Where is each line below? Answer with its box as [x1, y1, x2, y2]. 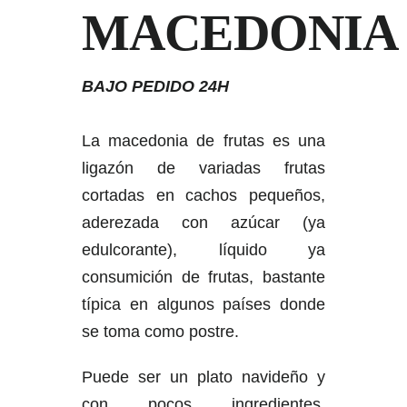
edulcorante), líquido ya [81, 241, 326, 259]
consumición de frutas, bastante [81, 268, 326, 286]
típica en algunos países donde [81, 295, 326, 313]
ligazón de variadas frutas [81, 159, 326, 177]
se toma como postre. [81, 323, 239, 341]
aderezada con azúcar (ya [81, 213, 326, 232]
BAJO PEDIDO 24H [81, 77, 229, 95]
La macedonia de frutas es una [81, 132, 326, 150]
